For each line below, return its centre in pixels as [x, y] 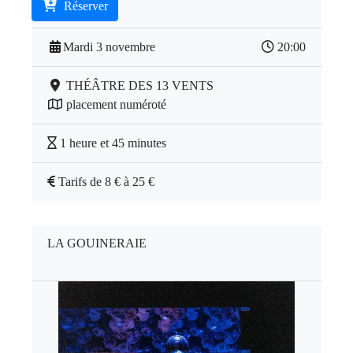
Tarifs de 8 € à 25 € [106, 182]
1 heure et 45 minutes [113, 143]
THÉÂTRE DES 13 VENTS [138, 86]
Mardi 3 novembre [109, 47]
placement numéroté [115, 105]
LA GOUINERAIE [97, 243]
